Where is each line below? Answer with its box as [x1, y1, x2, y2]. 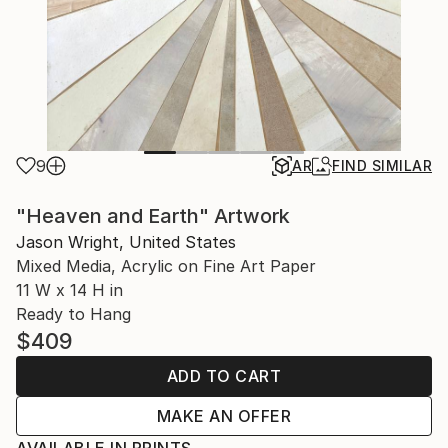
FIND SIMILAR [332, 157, 432, 174]
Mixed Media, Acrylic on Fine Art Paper [16, 256, 316, 276]
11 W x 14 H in [16, 280, 123, 300]
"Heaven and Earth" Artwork [16, 204, 290, 228]
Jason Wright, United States [16, 232, 236, 252]
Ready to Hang [16, 304, 131, 324]
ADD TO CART [166, 366, 282, 386]
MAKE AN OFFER [156, 406, 292, 426]
